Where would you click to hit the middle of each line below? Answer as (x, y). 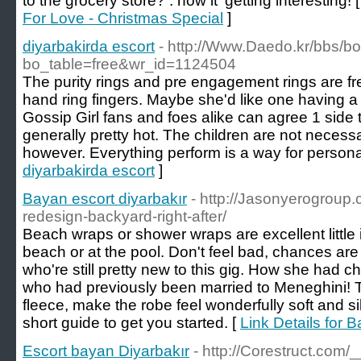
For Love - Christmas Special (123, 18)
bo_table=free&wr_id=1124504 (129, 64)
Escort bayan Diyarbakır (106, 351)
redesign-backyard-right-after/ (124, 216)
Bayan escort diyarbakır (105, 199)
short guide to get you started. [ (131, 323)
